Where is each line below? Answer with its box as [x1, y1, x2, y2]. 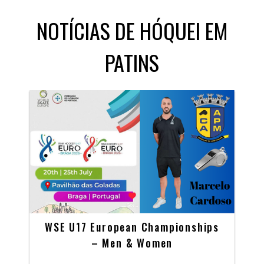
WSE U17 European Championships [45, 219, 219, 235]
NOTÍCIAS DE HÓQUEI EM [37, 15, 227, 46]
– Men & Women [91, 235, 173, 250]
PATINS [105, 47, 159, 78]
